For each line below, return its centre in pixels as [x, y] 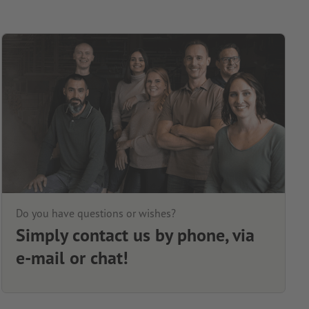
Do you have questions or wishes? [96, 213]
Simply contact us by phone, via [135, 235]
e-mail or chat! [72, 258]
